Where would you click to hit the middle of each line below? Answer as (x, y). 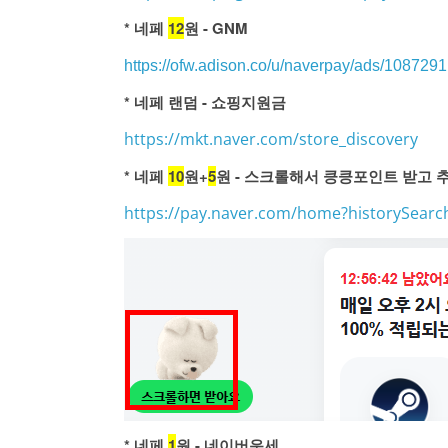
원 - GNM (216, 28)
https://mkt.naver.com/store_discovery (271, 139)
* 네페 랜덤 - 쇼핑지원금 (205, 102)
